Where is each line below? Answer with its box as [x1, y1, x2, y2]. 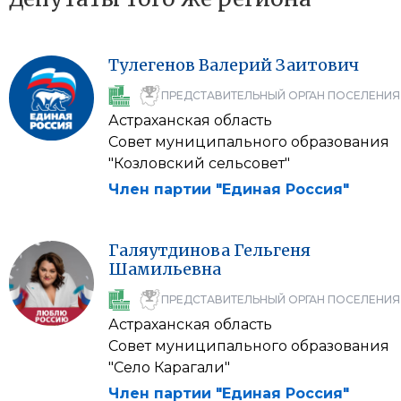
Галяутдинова [108, 240, 230, 260]
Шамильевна [108, 259, 221, 279]
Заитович [276, 55, 359, 75]
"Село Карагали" [108, 359, 230, 376]
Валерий [199, 55, 272, 75]
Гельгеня [234, 240, 311, 260]
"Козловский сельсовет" [108, 155, 290, 172]
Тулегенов [108, 55, 195, 75]
